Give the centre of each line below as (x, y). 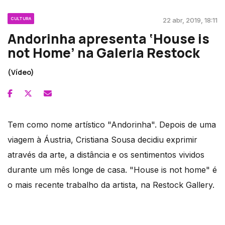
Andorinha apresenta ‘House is (108, 38)
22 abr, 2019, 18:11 (190, 20)
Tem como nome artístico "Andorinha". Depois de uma (112, 124)
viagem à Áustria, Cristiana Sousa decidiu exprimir (102, 139)
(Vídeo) (21, 72)
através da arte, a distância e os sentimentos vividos (106, 154)
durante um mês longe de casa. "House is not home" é (112, 170)
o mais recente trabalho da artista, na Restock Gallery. (111, 185)
